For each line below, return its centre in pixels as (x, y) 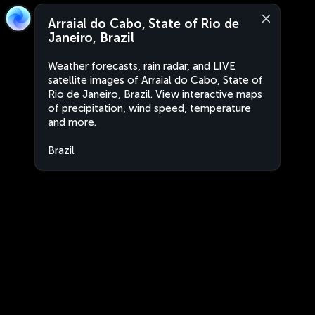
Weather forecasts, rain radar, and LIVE (142, 66)
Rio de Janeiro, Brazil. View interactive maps (155, 94)
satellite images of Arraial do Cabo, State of (155, 80)
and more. (72, 122)
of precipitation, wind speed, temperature (149, 108)
